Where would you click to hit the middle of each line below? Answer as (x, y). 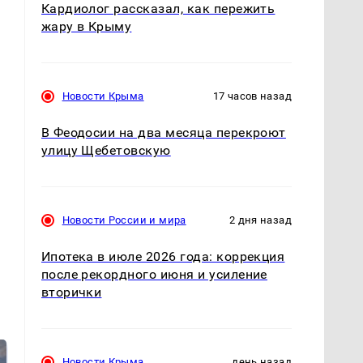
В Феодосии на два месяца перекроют (163, 133)
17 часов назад (252, 96)
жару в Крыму (86, 26)
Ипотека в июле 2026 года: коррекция (163, 257)
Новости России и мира (124, 220)
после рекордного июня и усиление (154, 275)
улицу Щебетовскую (106, 151)
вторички (71, 293)
